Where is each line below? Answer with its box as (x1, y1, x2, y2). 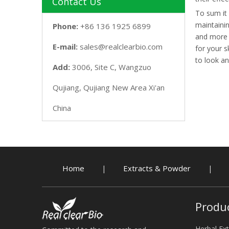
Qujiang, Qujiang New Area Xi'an (53, 82, 165, 93)
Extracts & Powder (123, 163, 191, 173)
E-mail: (53, 41, 80, 52)
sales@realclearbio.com (80, 41, 163, 52)
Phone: (53, 21, 80, 31)
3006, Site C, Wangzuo (72, 62, 151, 72)
